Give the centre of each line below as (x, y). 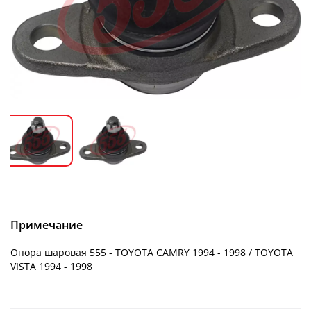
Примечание (47, 225)
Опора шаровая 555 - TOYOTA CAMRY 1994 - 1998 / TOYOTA (152, 252)
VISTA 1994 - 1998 (51, 266)
